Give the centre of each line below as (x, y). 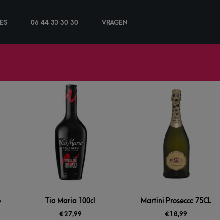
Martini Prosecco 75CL (176, 201)
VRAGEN (115, 23)
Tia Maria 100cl (70, 201)
